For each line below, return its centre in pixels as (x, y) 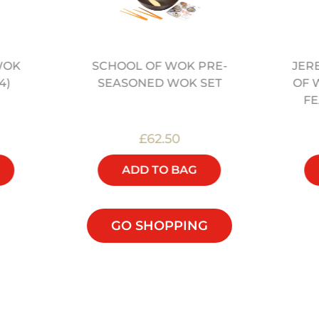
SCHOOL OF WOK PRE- (159, 66)
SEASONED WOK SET (159, 83)
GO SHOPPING (159, 225)
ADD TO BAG (159, 169)
